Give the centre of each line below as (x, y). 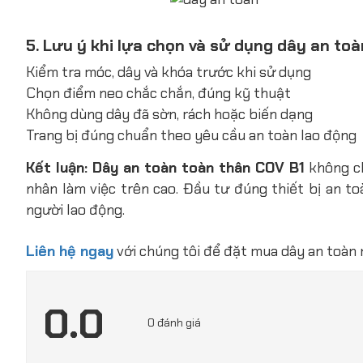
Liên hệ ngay (70, 251)
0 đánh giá (174, 323)
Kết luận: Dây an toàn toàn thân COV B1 (166, 167)
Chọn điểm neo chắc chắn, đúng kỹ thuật (158, 93)
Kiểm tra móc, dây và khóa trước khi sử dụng (169, 72)
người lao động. (75, 209)
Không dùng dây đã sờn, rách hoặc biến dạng (169, 114)
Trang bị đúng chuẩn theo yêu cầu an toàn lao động (191, 135)
